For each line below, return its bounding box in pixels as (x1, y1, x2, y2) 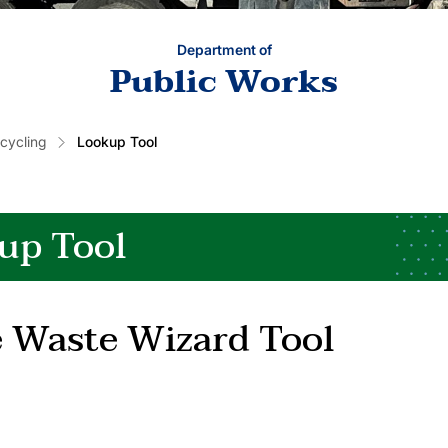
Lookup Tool (76, 132, 157, 150)
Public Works (110, 53, 338, 109)
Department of (176, 40, 272, 58)
